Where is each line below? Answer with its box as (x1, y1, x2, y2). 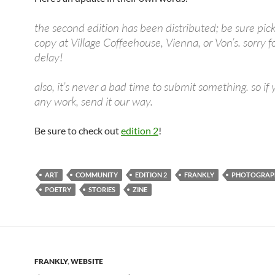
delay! (34, 50, 63, 64)
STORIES (88, 185, 115, 193)
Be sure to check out (34, 125, 121, 136)
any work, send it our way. (34, 94, 153, 109)
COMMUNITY (76, 171, 118, 179)
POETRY (45, 185, 71, 193)
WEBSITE (71, 257, 103, 266)
